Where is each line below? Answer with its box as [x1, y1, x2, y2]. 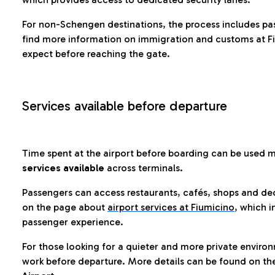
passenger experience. [22, 216, 123, 228]
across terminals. [104, 162, 183, 174]
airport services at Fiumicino [107, 201, 234, 213]
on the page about [22, 201, 107, 213]
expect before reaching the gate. [22, 48, 170, 60]
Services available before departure [22, 98, 227, 114]
